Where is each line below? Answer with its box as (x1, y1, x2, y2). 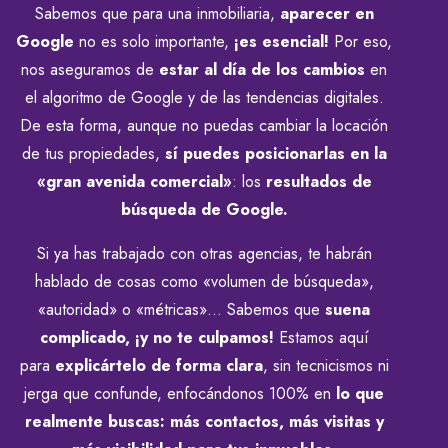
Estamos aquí (273, 325, 369, 349)
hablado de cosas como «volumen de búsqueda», (34, 269, 374, 293)
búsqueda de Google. (120, 197, 288, 221)
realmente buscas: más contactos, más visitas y (24, 409, 384, 433)
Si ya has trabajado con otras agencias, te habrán (36, 241, 372, 265)
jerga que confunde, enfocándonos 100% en (24, 381, 331, 405)
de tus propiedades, (21, 141, 160, 165)
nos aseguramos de (21, 57, 154, 81)
